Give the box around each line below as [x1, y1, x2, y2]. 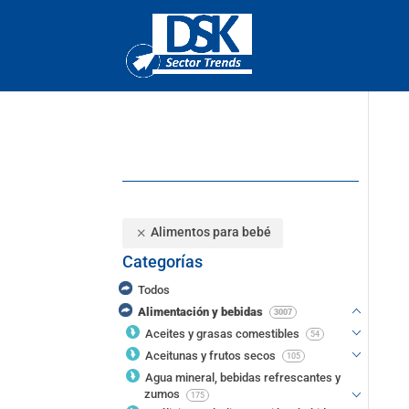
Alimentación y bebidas [138, 304, 267, 319]
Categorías [122, 252, 204, 272]
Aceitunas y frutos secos [144, 348, 278, 362]
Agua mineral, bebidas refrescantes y [144, 370, 341, 384]
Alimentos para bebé [150, 225, 271, 240]
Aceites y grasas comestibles [144, 326, 302, 341]
